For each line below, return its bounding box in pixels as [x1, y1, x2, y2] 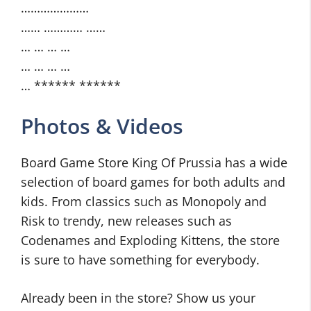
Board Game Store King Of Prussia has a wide [21, 154, 287, 171]
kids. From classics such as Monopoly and [21, 193, 267, 210]
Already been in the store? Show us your [21, 289, 255, 306]
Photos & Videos [21, 112, 183, 140]
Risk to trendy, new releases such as [21, 212, 232, 229]
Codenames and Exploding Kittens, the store [21, 232, 280, 249]
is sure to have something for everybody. [21, 251, 260, 268]
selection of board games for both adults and [21, 174, 285, 190]
